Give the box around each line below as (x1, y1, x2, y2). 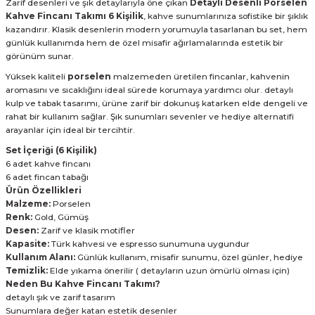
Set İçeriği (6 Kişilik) (6, 145, 97, 156)
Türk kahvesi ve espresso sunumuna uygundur (49, 238, 250, 250)
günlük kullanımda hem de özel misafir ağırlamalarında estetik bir (6, 37, 283, 49)
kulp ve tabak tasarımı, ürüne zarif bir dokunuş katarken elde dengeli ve (6, 98, 308, 109)
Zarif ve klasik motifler (39, 225, 135, 236)
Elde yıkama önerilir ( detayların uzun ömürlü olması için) (48, 265, 290, 276)
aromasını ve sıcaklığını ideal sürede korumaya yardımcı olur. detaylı (6, 84, 293, 96)
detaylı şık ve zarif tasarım (6, 292, 115, 303)
